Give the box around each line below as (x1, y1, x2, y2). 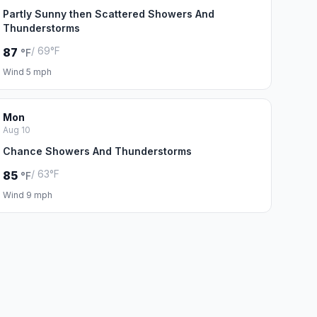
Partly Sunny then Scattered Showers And (2, 8, 214, 20)
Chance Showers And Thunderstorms (2, 145, 192, 157)
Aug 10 (2, 125, 30, 135)
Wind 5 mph (2, 67, 52, 77)
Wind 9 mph (2, 190, 52, 200)
